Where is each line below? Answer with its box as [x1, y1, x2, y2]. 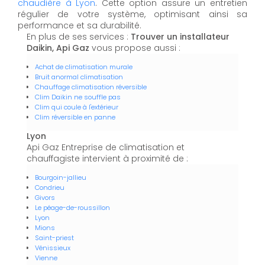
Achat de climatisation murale [35, 62, 132, 72]
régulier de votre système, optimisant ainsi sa [18, 8, 247, 21]
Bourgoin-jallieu [35, 173, 86, 183]
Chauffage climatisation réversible [35, 82, 147, 92]
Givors [35, 193, 55, 203]
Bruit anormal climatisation [35, 72, 123, 82]
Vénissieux [35, 243, 70, 253]
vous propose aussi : [89, 42, 180, 54]
